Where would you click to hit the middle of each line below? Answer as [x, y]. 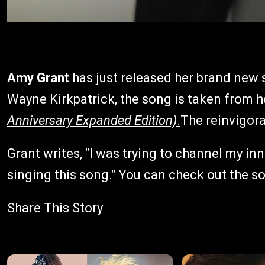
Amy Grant [38, 78]
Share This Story [55, 208]
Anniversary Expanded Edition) [92, 120]
